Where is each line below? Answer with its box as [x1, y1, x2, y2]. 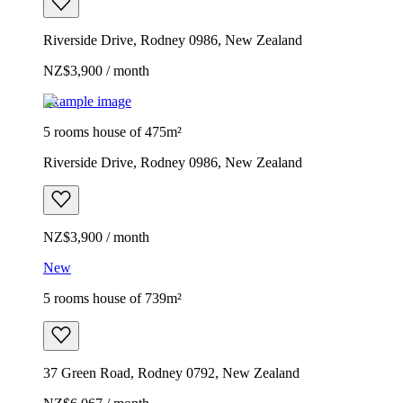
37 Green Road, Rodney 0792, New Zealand [43, 364, 300, 381]
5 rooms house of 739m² [43, 290, 182, 306]
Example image [43, 93, 131, 109]
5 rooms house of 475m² [43, 123, 182, 139]
